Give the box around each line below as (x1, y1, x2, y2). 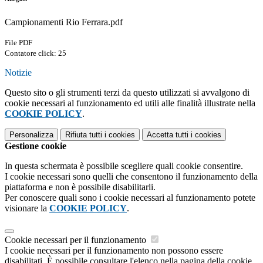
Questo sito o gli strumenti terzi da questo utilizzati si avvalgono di (5, 87, 249, 98)
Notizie (5, 68, 32, 78)
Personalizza (9, 130, 53, 140)
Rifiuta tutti (65, 130, 102, 140)
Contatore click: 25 (5, 49, 66, 58)
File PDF (5, 38, 32, 48)
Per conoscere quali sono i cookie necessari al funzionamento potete (5, 193, 255, 203)
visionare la (5, 203, 49, 214)
